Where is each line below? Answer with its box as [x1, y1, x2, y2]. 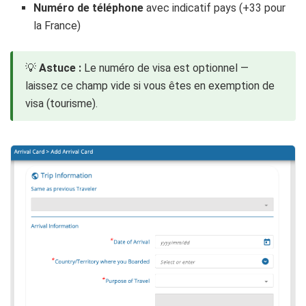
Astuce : [39, 61, 81, 74]
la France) [33, 18, 81, 32]
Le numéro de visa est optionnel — [81, 61, 249, 74]
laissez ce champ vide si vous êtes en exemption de [25, 79, 275, 92]
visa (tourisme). [25, 96, 98, 110]
